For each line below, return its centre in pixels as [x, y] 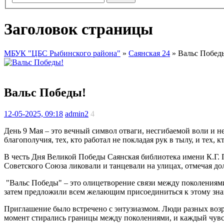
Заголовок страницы [78, 29]
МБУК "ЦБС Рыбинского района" [62, 53]
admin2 [77, 113]
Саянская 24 [149, 53]
